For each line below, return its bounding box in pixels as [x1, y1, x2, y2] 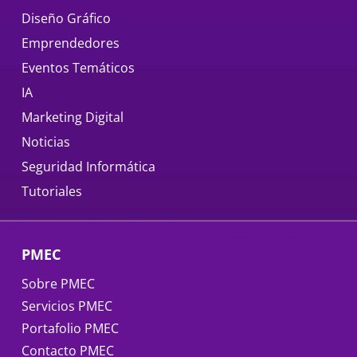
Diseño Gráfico [22, 9, 111, 27]
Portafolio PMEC [22, 319, 119, 337]
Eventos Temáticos [22, 58, 135, 76]
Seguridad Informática [22, 157, 155, 175]
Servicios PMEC [22, 296, 112, 315]
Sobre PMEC [22, 274, 95, 292]
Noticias [22, 132, 70, 151]
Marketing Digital [22, 108, 124, 126]
